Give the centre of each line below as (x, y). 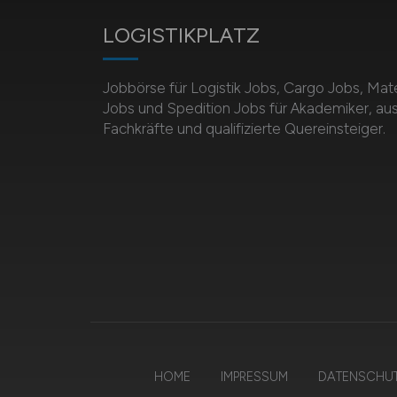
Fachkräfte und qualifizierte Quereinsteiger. (244, 128)
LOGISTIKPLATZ (181, 35)
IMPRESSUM (254, 377)
